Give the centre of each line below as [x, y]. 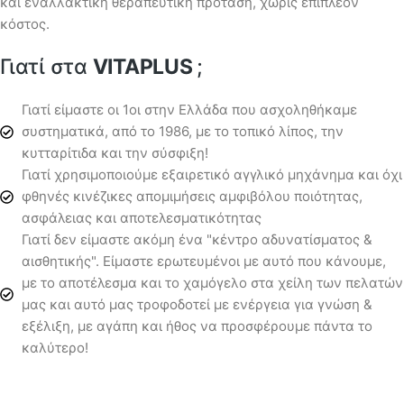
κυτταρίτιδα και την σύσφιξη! [115, 153]
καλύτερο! [55, 348]
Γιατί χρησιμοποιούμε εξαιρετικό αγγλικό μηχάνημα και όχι [211, 175]
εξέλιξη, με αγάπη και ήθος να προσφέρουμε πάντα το [197, 326]
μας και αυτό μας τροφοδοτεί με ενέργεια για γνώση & [197, 305]
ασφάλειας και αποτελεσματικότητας [141, 218]
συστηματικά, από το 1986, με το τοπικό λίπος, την [182, 132]
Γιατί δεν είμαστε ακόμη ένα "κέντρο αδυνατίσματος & [197, 240]
